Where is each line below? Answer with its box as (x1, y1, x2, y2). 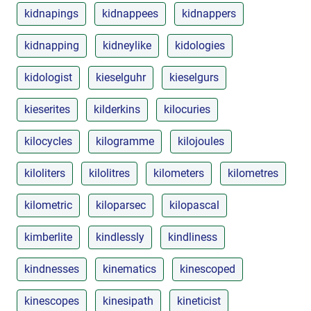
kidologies (175, 38, 225, 52)
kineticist (177, 294, 221, 308)
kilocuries (164, 102, 210, 116)
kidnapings (24, 6, 78, 20)
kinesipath (103, 294, 153, 308)
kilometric (24, 198, 72, 212)
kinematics (103, 262, 156, 276)
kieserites (24, 102, 70, 116)
